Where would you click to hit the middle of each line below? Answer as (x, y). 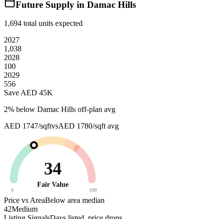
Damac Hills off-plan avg (76, 109)
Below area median (75, 200)
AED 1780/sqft (82, 126)
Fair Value (53, 185)
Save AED (22, 93)
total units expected (52, 23)
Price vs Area (24, 200)
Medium (25, 209)
